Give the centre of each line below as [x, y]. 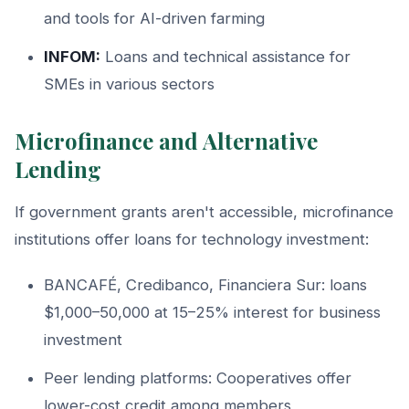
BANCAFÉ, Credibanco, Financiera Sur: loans [205, 284]
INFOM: [72, 56]
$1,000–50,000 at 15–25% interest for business [212, 312]
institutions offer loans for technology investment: [192, 239]
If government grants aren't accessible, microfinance [204, 211]
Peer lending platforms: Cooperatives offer [198, 378]
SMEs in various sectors [129, 84]
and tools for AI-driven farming [154, 18]
